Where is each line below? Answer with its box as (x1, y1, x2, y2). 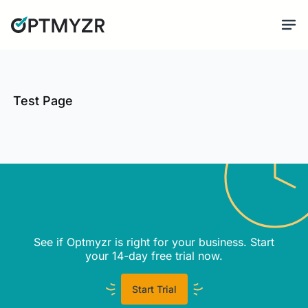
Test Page (12, 93, 73, 108)
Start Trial (131, 283, 177, 295)
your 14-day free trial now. (85, 249, 223, 263)
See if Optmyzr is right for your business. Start (33, 235, 274, 249)
